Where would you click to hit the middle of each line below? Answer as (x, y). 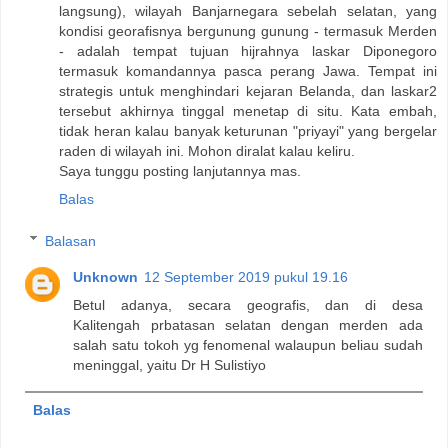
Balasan (71, 240)
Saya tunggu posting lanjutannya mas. (180, 171)
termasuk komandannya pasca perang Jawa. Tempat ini (248, 71)
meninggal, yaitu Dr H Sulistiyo (170, 364)
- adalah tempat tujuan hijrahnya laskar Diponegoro (248, 51)
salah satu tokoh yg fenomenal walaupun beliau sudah (248, 344)
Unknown (106, 276)
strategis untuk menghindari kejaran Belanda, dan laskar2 (248, 91)
